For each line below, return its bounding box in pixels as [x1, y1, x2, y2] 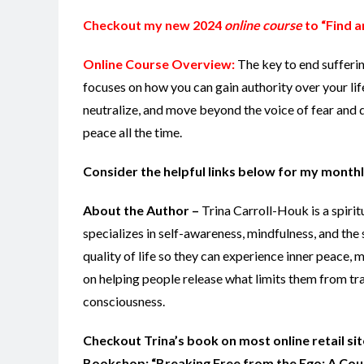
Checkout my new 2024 [83, 16, 224, 32]
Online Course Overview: [83, 55, 235, 71]
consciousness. [83, 292, 165, 309]
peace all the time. [83, 123, 182, 140]
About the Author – [83, 201, 201, 218]
